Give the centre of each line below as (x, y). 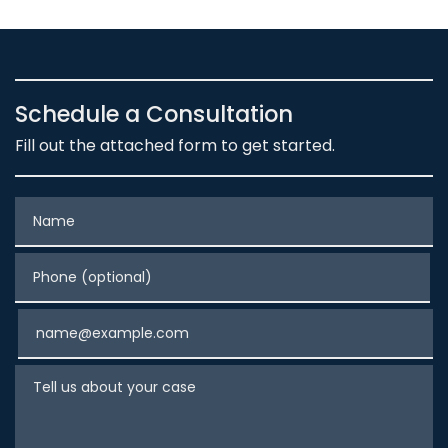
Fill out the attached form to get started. (175, 146)
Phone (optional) (81, 264)
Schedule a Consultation (154, 114)
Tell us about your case (104, 376)
